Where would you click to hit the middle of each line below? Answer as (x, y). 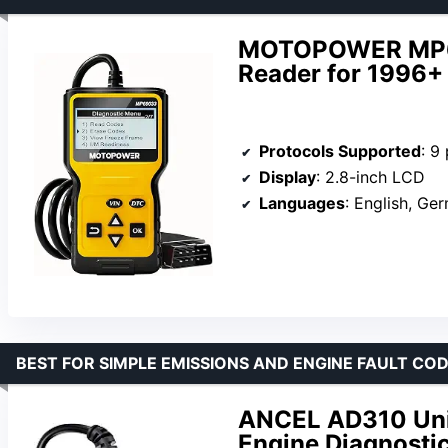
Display (287, 177)
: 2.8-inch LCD (370, 177)
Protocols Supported (340, 151)
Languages (302, 203)
